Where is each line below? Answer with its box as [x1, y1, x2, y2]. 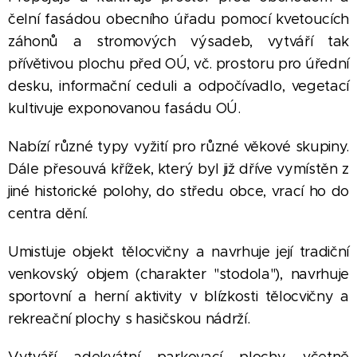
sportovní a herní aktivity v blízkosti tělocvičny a [8, 288, 349, 305]
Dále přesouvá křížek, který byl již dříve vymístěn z [8, 160, 349, 178]
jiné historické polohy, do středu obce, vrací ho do [8, 182, 349, 200]
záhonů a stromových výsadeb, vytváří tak [8, 33, 349, 50]
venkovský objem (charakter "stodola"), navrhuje [8, 265, 349, 283]
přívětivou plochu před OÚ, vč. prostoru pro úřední [8, 55, 349, 73]
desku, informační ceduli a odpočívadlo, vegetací [8, 77, 349, 95]
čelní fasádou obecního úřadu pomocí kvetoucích [8, 10, 349, 28]
